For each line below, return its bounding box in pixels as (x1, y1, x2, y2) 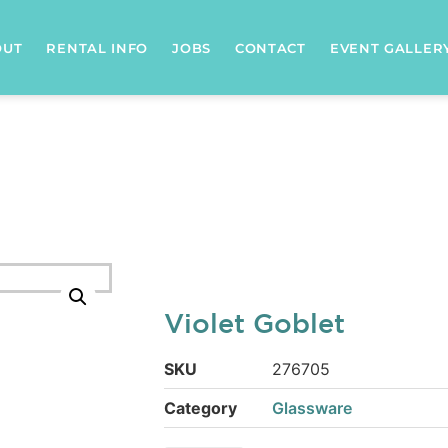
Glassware (272, 398, 352, 418)
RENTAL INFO (46, 39, 149, 56)
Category (164, 398, 237, 418)
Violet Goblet (164, 308, 345, 338)
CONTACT (234, 39, 306, 56)
